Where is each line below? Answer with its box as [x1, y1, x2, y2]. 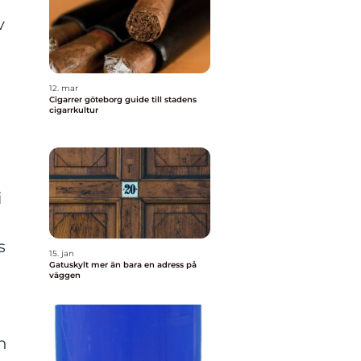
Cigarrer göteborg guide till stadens [49, 94, 125, 105]
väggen [49, 270, 81, 280]
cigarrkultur [49, 105, 98, 115]
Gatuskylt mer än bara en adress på [49, 259, 91, 270]
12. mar [49, 83, 78, 93]
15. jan [49, 248, 74, 259]
